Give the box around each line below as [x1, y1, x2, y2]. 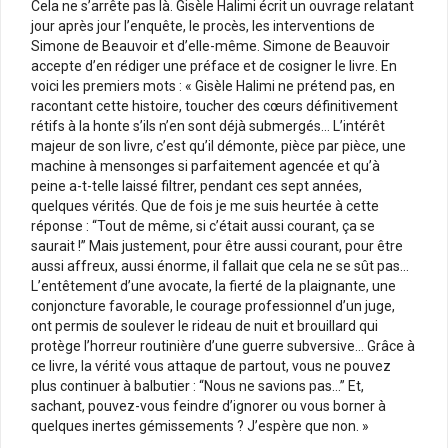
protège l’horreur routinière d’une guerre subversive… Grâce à [31, 337, 415, 354]
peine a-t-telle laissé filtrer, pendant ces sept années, [31, 177, 362, 194]
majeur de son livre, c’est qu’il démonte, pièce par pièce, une [31, 137, 406, 154]
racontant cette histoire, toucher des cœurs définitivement [31, 97, 398, 114]
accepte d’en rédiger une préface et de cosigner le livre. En [31, 57, 397, 74]
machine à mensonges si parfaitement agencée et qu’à [31, 157, 380, 174]
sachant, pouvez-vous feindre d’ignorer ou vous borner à [31, 397, 386, 414]
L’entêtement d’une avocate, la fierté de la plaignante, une [31, 277, 396, 294]
